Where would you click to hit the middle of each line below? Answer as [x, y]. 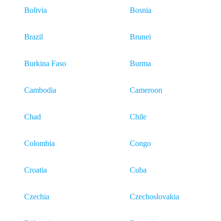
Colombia [39, 143]
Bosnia [141, 10]
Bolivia [36, 10]
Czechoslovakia [154, 197]
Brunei [140, 37]
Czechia [37, 197]
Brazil [34, 37]
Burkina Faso [45, 63]
